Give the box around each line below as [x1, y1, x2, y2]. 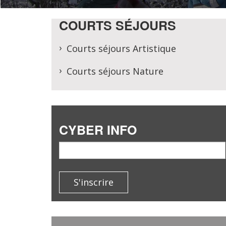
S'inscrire [74, 176, 114, 188]
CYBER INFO [59, 121, 137, 139]
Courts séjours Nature [67, 65, 163, 77]
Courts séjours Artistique [67, 42, 176, 54]
